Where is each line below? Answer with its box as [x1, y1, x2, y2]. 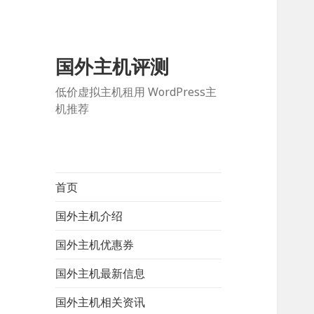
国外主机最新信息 [55, 266, 146, 282]
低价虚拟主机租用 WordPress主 [55, 84, 217, 100]
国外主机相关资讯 [55, 294, 146, 310]
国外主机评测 [55, 53, 170, 80]
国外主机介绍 [55, 208, 123, 224]
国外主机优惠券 [55, 237, 135, 253]
